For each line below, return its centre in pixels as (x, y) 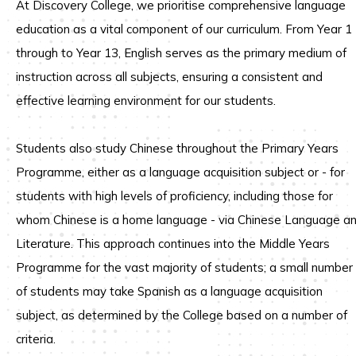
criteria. (36, 339)
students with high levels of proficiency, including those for (174, 196)
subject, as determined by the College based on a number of (182, 315)
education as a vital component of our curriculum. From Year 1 (184, 29)
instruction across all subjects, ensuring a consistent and (169, 77)
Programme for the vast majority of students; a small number (184, 267)
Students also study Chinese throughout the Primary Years (177, 148)
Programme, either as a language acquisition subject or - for (180, 172)
